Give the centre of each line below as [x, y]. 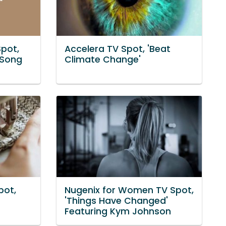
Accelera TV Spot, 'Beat [118, 49]
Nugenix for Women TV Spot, [129, 190]
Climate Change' [103, 59]
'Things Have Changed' [116, 201]
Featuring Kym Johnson [118, 211]
